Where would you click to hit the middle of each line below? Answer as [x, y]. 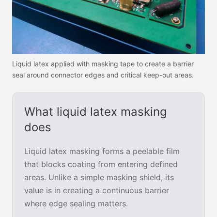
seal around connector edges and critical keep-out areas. [103, 75]
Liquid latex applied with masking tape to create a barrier [103, 64]
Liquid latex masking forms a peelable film [102, 151]
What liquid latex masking [96, 112]
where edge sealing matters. [76, 204]
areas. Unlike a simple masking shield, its [99, 178]
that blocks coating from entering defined [101, 164]
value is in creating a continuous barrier [97, 191]
